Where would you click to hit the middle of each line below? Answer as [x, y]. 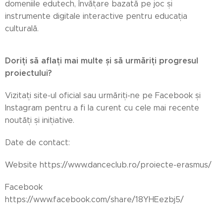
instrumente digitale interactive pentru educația [96, 16]
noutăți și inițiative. [40, 120]
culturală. [22, 28]
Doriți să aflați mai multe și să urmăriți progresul [102, 60]
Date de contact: [37, 142]
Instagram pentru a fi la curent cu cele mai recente [102, 108]
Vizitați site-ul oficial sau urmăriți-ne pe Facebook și [103, 95]
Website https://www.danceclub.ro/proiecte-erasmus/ [108, 165]
